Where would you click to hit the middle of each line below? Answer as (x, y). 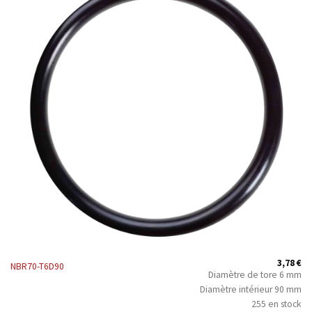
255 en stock (277, 304)
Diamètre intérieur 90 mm (251, 289)
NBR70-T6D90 (37, 267)
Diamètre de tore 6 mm (255, 274)
